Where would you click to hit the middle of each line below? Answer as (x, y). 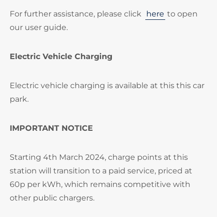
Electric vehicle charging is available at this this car (107, 85)
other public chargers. (52, 198)
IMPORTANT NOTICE (51, 128)
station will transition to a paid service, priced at (101, 171)
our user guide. (39, 27)
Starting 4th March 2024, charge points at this (99, 157)
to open (181, 14)
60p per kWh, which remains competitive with (100, 184)
